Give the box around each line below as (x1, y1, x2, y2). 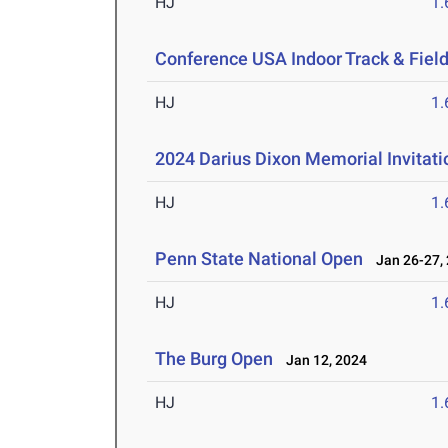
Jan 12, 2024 (277, 352, 368, 369)
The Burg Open (155, 348, 274, 370)
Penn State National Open (155, 248, 364, 270)
